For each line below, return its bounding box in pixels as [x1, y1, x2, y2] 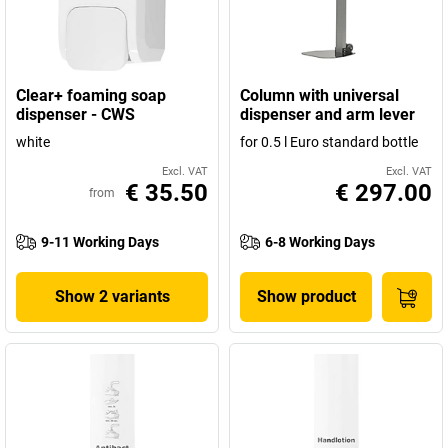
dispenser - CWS [16, 105, 135, 124]
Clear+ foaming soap [16, 86, 166, 105]
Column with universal [240, 86, 399, 105]
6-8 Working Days [265, 234, 375, 250]
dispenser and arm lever [240, 105, 415, 124]
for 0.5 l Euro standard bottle [240, 134, 418, 150]
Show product [256, 287, 356, 306]
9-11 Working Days [41, 234, 159, 250]
